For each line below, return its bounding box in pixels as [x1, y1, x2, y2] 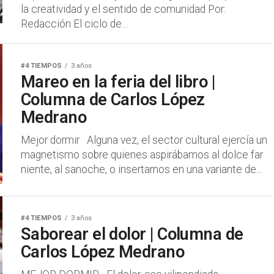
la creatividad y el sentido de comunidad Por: [21, 3, 226, 15]
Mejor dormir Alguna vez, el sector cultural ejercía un [21, 134, 267, 146]
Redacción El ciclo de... [21, 18, 127, 30]
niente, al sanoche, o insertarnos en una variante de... [21, 163, 262, 176]
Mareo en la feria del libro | [21, 72, 215, 92]
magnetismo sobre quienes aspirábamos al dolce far [21, 149, 263, 161]
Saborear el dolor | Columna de [21, 224, 243, 244]
